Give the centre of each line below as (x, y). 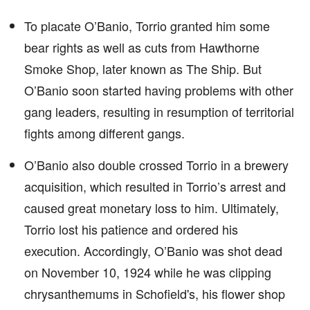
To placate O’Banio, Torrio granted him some (147, 26)
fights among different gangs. (104, 133)
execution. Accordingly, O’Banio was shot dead (153, 250)
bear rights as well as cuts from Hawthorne (142, 47)
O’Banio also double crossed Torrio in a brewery (156, 165)
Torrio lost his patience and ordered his (131, 229)
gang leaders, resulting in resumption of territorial (159, 111)
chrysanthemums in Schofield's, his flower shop (155, 293)
